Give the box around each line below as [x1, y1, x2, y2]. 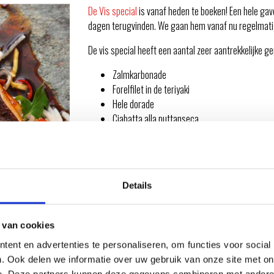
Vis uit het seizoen [113, 126, 177, 141]
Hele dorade [113, 97, 154, 112]
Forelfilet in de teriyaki [113, 82, 190, 97]
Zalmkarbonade [113, 67, 166, 83]
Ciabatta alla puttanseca [113, 111, 199, 127]
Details [122, 180, 152, 191]
